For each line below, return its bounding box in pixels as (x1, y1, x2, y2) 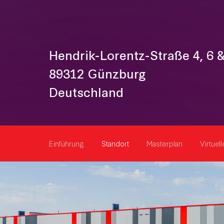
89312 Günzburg (49, 64, 146, 82)
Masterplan (146, 138, 182, 148)
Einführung (49, 138, 84, 148)
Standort (101, 138, 129, 148)
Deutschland (49, 82, 123, 100)
